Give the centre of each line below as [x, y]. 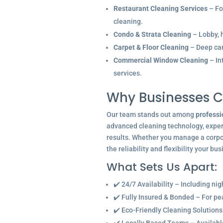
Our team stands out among [151, 114]
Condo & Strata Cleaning [152, 34]
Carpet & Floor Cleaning [151, 47]
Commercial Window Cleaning [161, 60]
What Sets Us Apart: [162, 167]
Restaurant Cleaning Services [160, 8]
